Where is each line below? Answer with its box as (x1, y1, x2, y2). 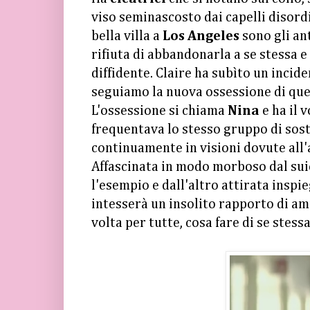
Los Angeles (163, 29, 239, 43)
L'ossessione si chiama (91, 104, 228, 118)
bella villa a (91, 29, 163, 43)
